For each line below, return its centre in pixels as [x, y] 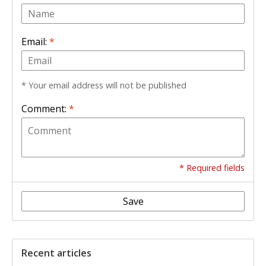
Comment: [45, 109]
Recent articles [56, 253]
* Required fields [212, 168]
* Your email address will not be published [104, 85]
